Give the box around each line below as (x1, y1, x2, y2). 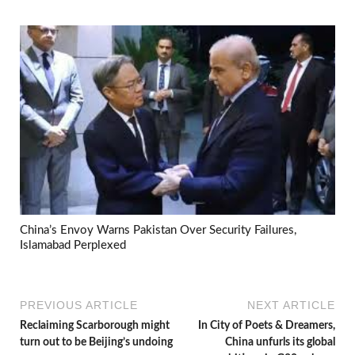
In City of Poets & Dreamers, (198, 320, 335, 332)
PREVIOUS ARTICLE (20, 299, 138, 312)
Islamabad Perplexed (20, 239, 126, 251)
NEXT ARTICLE (247, 299, 335, 312)
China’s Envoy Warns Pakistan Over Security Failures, (20, 223, 296, 236)
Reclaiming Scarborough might (20, 320, 170, 332)
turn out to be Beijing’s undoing (20, 337, 173, 349)
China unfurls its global (225, 337, 335, 349)
